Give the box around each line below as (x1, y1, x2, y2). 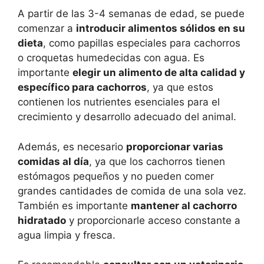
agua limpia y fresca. (18, 229, 115, 241)
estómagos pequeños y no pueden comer (18, 170, 214, 182)
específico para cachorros (18, 81, 147, 94)
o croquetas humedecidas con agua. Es (18, 52, 204, 64)
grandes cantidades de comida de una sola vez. (18, 184, 246, 197)
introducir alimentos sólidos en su (76, 22, 245, 35)
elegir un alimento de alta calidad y (72, 67, 245, 79)
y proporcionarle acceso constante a (66, 214, 240, 226)
